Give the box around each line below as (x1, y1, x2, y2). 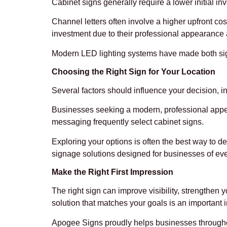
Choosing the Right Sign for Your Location (52, 67, 215, 76)
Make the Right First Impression (52, 168, 173, 177)
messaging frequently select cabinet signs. (52, 118, 204, 127)
